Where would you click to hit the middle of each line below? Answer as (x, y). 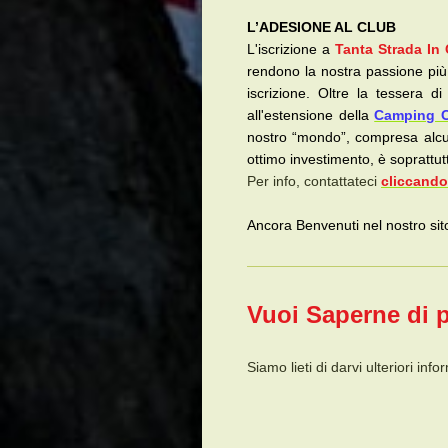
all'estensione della (311, 114)
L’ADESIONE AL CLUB (321, 26)
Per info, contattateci (314, 180)
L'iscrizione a (291, 48)
